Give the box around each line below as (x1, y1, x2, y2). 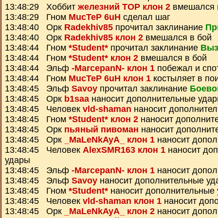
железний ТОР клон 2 (78, 2, 170, 12)
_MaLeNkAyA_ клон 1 (64, 135, 155, 145)
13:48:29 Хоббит (5, 2, 78, 12)
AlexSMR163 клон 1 (83, 145, 165, 155)
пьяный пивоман (64, 125, 139, 134)
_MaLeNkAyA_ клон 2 (64, 206, 155, 216)
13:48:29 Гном (5, 12, 69, 22)
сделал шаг (121, 12, 170, 22)
